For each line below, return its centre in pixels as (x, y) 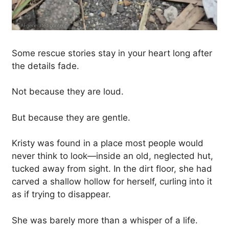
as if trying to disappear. (61, 194)
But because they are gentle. (71, 117)
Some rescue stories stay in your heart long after (112, 53)
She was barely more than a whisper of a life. (105, 220)
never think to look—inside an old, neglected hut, (112, 156)
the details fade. (45, 66)
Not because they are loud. (68, 92)
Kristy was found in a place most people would (108, 143)
